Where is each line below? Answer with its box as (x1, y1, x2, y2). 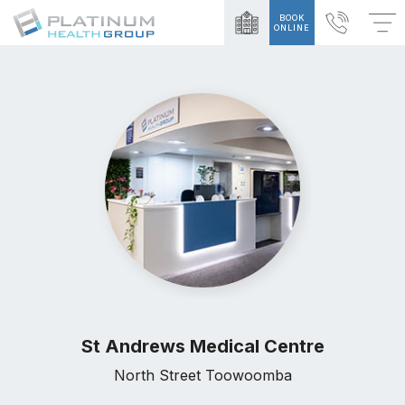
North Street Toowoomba (113, 366, 292, 385)
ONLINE (274, 23, 310, 33)
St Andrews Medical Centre (80, 335, 325, 358)
